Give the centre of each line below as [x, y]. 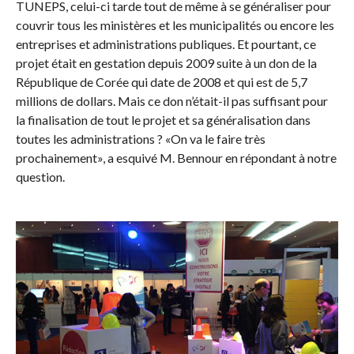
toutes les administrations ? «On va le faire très [140, 138]
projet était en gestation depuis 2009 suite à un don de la [166, 62]
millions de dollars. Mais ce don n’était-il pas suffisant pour [171, 100]
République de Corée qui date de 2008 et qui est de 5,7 [161, 81]
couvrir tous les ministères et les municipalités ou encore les [175, 24]
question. [40, 176]
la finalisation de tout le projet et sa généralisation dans [163, 119]
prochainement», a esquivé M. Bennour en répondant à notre [176, 157]
